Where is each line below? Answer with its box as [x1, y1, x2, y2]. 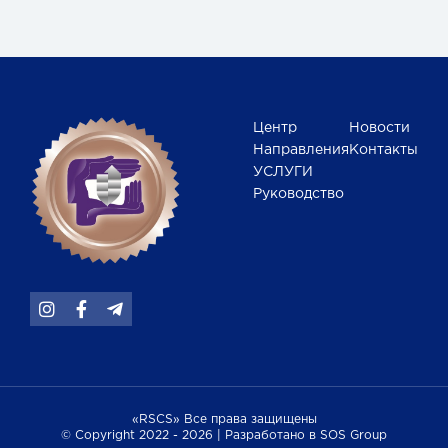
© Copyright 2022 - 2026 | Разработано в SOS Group [61, 430, 387, 442]
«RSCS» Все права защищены [131, 414, 317, 426]
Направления [253, 144, 349, 157]
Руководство [253, 188, 344, 201]
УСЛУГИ [253, 166, 313, 179]
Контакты [349, 144, 418, 157]
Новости [349, 122, 410, 135]
